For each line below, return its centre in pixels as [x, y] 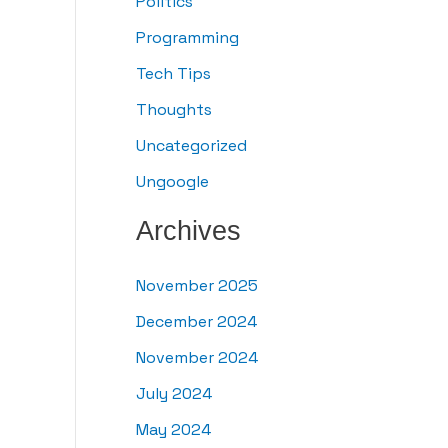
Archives [188, 231]
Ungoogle [172, 182]
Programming [187, 38]
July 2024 [174, 394]
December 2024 [196, 322]
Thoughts [174, 110]
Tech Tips [173, 74]
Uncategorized [191, 146]
